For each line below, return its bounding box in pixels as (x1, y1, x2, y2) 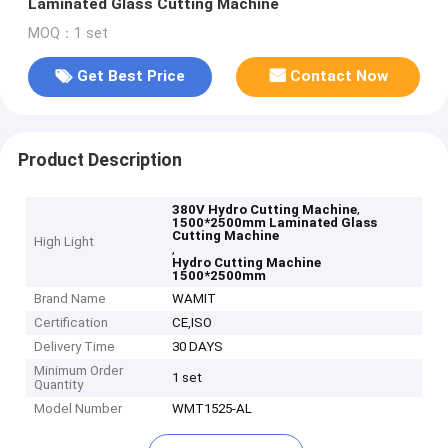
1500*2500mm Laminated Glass (172, 215, 378, 231)
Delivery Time (34, 339, 116, 355)
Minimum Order (34, 363, 124, 379)
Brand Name (34, 291, 107, 307)
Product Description (17, 149, 182, 170)
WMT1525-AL (172, 401, 253, 417)
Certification (34, 315, 109, 331)
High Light (34, 234, 95, 250)
